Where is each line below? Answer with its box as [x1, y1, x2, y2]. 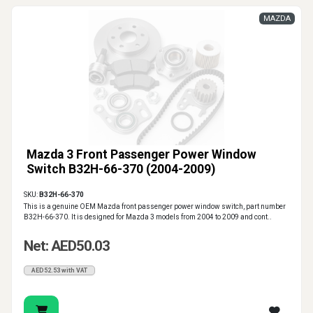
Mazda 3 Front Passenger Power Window [27, 147, 256, 162]
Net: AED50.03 [24, 238, 110, 255]
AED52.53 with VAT [31, 267, 87, 275]
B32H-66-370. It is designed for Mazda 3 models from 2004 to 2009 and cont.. [24, 213, 272, 221]
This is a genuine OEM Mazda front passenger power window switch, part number [24, 203, 286, 211]
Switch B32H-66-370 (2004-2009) [27, 162, 215, 177]
